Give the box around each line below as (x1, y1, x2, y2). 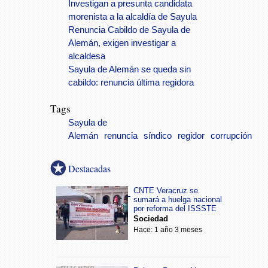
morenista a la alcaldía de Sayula (68, 12, 197, 22)
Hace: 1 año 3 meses (133, 226, 202, 234)
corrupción (211, 131, 252, 141)
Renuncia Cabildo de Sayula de (68, 25, 190, 35)
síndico (144, 131, 172, 141)
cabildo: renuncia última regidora (68, 78, 194, 87)
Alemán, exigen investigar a (68, 38, 176, 48)
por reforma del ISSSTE (133, 204, 217, 213)
